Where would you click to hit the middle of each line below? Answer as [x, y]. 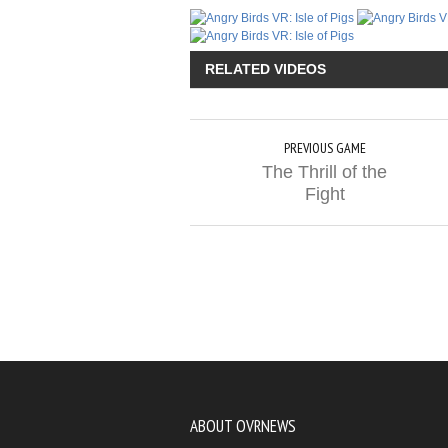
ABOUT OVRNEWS [243, 426]
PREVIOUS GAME [324, 148]
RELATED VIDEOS [265, 69]
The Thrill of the [324, 172]
